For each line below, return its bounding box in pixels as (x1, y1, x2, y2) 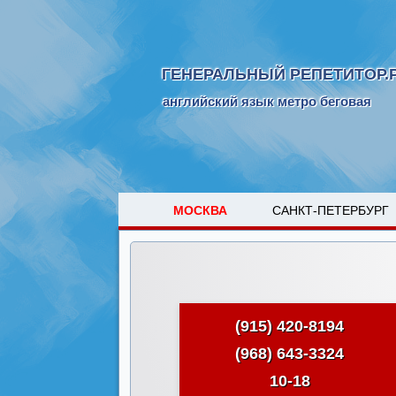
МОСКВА (173, 203, 227, 217)
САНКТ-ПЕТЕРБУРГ (272, 203, 389, 217)
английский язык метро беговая (162, 94, 371, 109)
